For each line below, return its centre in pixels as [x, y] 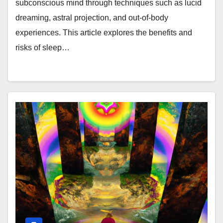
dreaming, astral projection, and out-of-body [92, 18]
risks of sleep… [43, 48]
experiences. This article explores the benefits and [104, 33]
